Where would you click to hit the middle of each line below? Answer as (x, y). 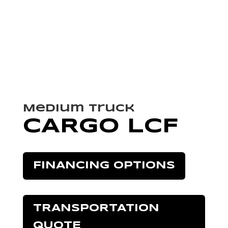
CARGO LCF (101, 126)
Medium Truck (79, 108)
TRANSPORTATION (96, 208)
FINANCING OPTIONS (104, 165)
